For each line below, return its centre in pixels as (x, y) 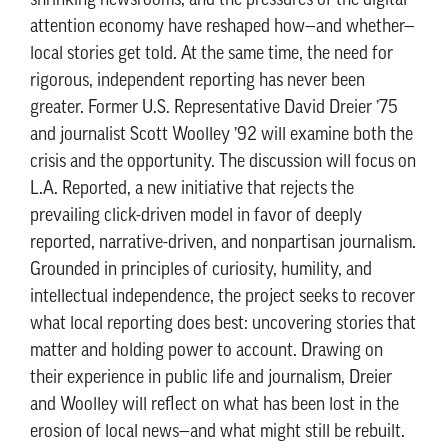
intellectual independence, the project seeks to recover (222, 297)
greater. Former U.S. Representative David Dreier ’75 (214, 108)
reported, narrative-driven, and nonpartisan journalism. (223, 243)
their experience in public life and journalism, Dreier (211, 378)
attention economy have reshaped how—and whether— (222, 27)
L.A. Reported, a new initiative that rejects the (192, 189)
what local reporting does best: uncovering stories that (223, 324)
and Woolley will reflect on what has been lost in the (214, 405)
